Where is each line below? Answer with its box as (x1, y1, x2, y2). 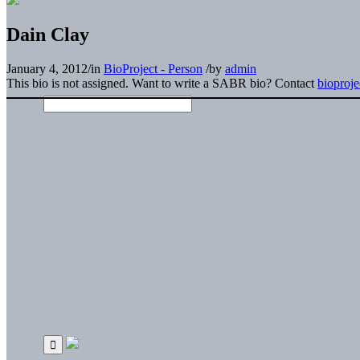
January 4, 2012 (6, 61, 88, 76)
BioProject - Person (104, 61, 202, 76)
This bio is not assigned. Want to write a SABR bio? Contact (6, 76, 317, 90)
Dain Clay (6, 23, 89, 45)
